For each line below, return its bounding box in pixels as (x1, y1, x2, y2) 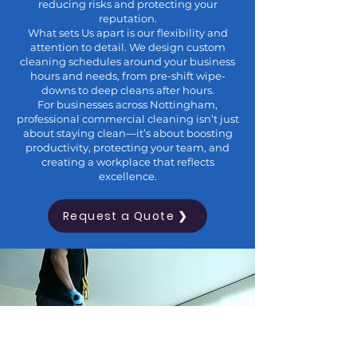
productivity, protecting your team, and (25, 141, 229, 154)
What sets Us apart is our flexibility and (27, 26, 228, 39)
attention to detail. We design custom (29, 41, 226, 53)
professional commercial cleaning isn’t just (16, 112, 239, 125)
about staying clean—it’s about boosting (22, 127, 233, 139)
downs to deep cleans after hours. (41, 84, 214, 96)
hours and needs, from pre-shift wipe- (29, 69, 226, 82)
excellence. (98, 170, 157, 182)
